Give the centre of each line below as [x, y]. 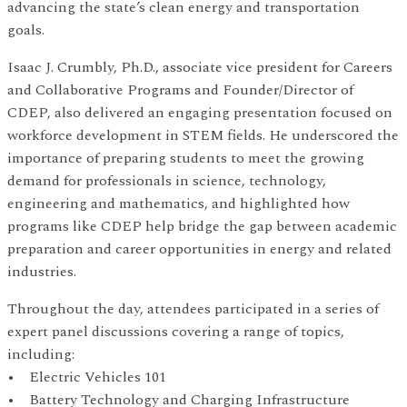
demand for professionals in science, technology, [167, 180]
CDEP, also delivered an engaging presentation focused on [200, 112]
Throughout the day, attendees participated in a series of [193, 308]
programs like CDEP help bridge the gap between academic [202, 226]
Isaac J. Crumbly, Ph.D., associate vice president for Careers [200, 67]
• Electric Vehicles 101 [87, 377]
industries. [42, 271]
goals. [26, 30]
